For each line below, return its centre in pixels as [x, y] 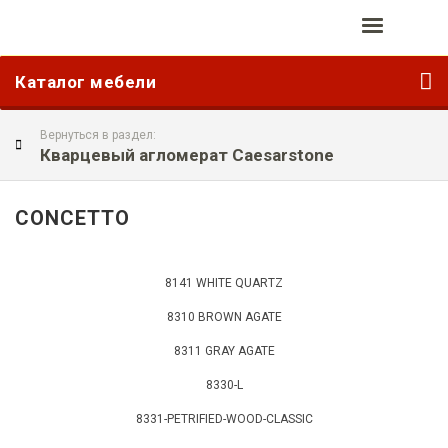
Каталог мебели [85, 82]
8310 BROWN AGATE [224, 317]
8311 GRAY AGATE [224, 351]
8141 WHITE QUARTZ [224, 283]
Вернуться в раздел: [98, 135]
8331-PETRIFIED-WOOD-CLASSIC [224, 419]
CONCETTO [72, 218]
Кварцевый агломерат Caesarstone [187, 155]
